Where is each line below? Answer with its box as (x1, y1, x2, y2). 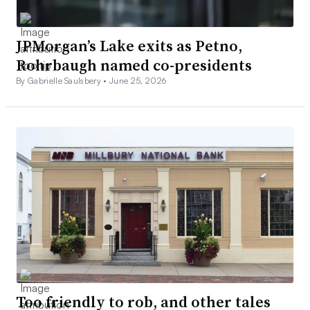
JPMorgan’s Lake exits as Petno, (16, 35, 242, 57)
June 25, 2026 (109, 75, 167, 86)
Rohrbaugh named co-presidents (16, 55, 252, 76)
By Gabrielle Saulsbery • (16, 75, 110, 86)
